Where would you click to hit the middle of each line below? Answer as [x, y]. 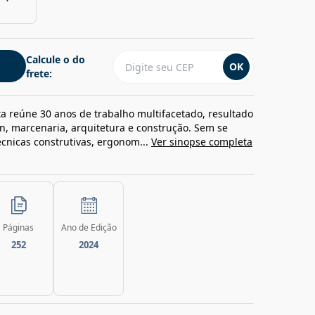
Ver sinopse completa [202, 142]
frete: [39, 73]
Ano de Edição [89, 227]
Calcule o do [56, 59]
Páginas [18, 227]
